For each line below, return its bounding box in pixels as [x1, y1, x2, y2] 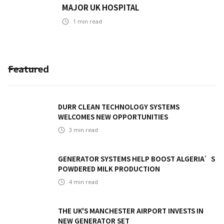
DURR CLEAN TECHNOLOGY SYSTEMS [58, 102, 179, 112]
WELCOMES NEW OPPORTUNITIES [58, 112, 168, 122]
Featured [8, 62, 49, 75]
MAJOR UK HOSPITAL [62, 2, 139, 13]
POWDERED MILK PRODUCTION [58, 164, 160, 174]
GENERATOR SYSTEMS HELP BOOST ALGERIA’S [58, 154, 215, 164]
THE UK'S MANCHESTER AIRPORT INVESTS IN [58, 206, 203, 216]
